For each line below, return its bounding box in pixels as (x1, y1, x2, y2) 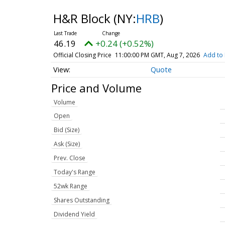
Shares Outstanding (54, 196, 109, 205)
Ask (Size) (54, 140, 80, 149)
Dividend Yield (54, 210, 95, 219)
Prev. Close (54, 154, 85, 163)
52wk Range (54, 182, 87, 191)
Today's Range (54, 168, 95, 177)
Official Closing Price (53, 51, 111, 59)
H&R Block (53, 10, 114, 27)
